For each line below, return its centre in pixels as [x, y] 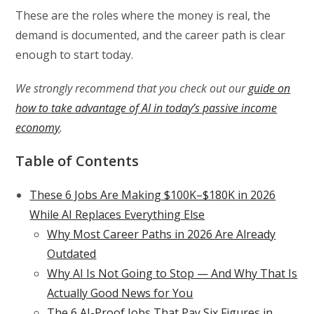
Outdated [72, 254]
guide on [269, 89]
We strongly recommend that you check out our [132, 89]
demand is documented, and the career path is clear [151, 35]
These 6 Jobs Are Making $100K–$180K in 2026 [153, 195]
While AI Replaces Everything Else [117, 215]
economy [38, 128]
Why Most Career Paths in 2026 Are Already [162, 234]
